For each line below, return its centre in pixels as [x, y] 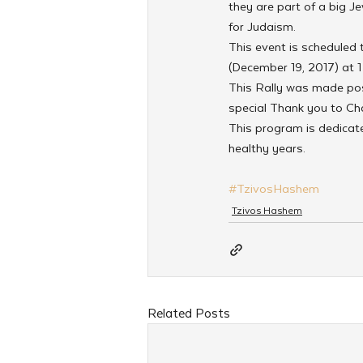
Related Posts [189, 312]
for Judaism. [262, 26]
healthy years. [267, 147]
